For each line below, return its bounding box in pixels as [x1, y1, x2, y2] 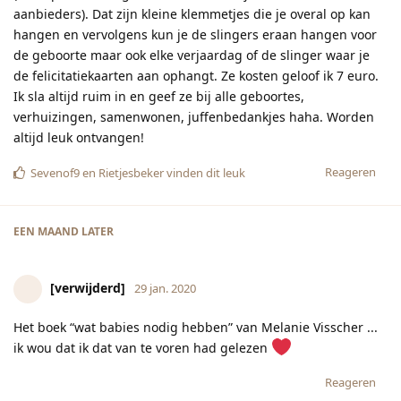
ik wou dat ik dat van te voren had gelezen [13, 339, 271, 357]
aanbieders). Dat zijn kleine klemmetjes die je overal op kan [13, 5, 371, 23]
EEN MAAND [13, 224, 79, 240]
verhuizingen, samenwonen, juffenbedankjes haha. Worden [13, 108, 374, 126]
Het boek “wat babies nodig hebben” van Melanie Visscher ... [13, 319, 378, 337]
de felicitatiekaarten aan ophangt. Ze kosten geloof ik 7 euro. [13, 67, 379, 85]
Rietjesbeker [98, 165, 164, 182]
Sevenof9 [30, 165, 80, 182]
